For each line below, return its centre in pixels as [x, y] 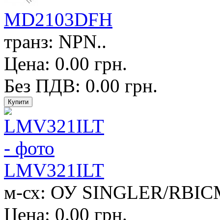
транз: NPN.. [55, 41]
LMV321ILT [54, 170]
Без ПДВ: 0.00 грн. [81, 85]
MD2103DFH [58, 19]
